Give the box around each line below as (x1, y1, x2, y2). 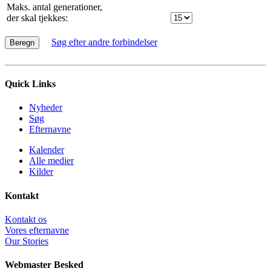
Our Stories (5, 235, 48, 246)
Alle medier (29, 155, 74, 166)
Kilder (29, 166, 53, 177)
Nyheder (29, 102, 62, 113)
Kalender (29, 145, 64, 155)
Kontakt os (5, 214, 47, 224)
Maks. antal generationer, (7, 1, 102, 12)
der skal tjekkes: (7, 12, 68, 23)
